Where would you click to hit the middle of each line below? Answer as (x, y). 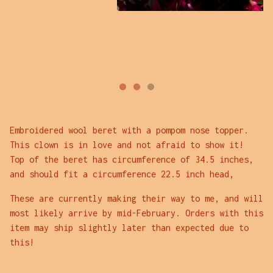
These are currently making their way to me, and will (136, 198)
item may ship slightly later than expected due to (129, 228)
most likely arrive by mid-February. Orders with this (136, 213)
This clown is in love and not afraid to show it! (127, 145)
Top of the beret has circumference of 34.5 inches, (132, 159)
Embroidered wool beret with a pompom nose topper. (129, 130)
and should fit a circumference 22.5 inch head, (122, 174)
